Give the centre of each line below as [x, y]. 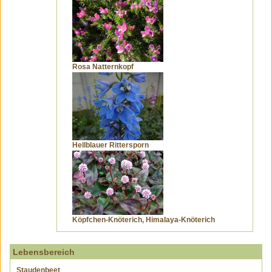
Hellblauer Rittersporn [110, 145]
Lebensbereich [44, 252]
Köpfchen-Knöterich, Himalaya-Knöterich [144, 220]
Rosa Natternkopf [103, 67]
